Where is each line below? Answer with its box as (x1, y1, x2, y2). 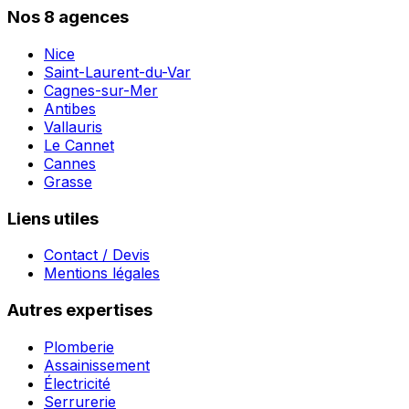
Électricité (44, 373, 110, 393)
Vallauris (44, 117, 102, 136)
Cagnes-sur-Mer (44, 80, 158, 100)
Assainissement (44, 355, 150, 374)
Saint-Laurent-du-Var (44, 62, 191, 81)
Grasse (44, 172, 92, 191)
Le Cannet (44, 135, 114, 154)
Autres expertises (7, 299, 152, 321)
